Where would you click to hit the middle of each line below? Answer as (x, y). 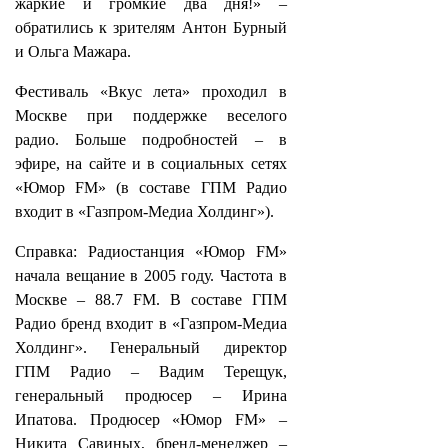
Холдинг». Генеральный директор (151, 347)
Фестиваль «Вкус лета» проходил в (151, 91)
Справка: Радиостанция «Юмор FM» (151, 251)
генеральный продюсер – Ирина (151, 395)
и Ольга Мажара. (73, 51)
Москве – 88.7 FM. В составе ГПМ (151, 299)
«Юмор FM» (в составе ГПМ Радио (151, 187)
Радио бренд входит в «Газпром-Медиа (151, 323)
